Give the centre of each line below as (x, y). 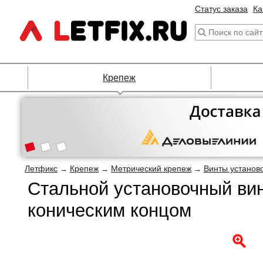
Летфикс (41, 168)
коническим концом (109, 210)
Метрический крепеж (151, 168)
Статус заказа (221, 9)
